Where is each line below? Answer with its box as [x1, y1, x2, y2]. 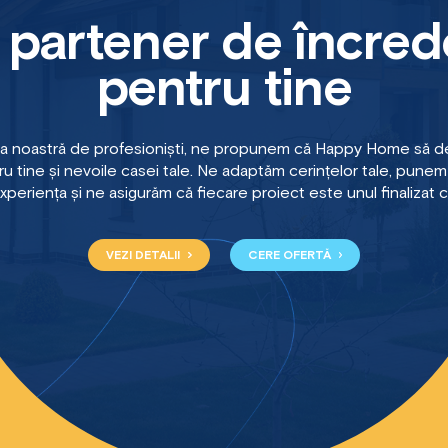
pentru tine [96, 64, 352, 116]
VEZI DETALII [105, 250, 183, 262]
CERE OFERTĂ [247, 250, 334, 262]
